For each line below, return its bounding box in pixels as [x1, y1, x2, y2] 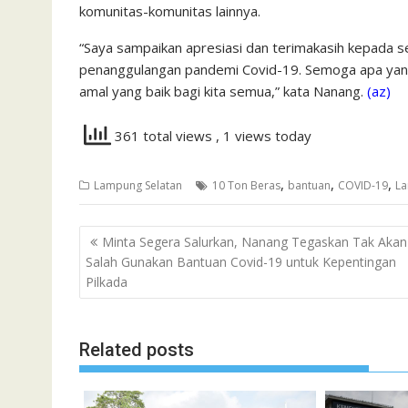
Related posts [79, 339, 194, 361]
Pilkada [86, 272, 127, 291]
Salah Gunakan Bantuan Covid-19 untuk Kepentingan [86, 252, 396, 270]
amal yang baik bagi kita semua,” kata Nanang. [79, 82, 367, 100]
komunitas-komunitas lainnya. [79, 2, 260, 20]
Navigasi [78, 223, 164, 250]
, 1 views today [216, 127, 311, 146]
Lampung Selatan [94, 178, 182, 193]
